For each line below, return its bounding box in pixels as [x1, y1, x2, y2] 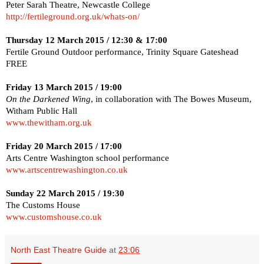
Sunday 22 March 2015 [6, 188, 95, 198]
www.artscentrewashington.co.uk [6, 164, 128, 174]
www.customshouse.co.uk [6, 212, 102, 222]
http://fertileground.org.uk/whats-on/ [6, 11, 140, 21]
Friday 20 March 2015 [6, 141, 93, 151]
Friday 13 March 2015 [6, 82, 93, 92]
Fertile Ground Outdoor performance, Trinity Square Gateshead [6, 47, 239, 57]
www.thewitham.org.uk [6, 117, 92, 127]
